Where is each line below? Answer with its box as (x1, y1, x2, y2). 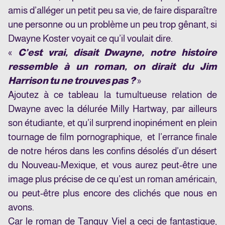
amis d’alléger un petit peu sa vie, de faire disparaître (8, 5, 217, 16)
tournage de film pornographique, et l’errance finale (8, 132, 217, 143)
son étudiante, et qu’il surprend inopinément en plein (8, 118, 217, 129)
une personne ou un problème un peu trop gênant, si (8, 19, 217, 30)
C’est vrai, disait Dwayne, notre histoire (18, 47, 217, 58)
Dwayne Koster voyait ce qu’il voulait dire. (8, 33, 173, 44)
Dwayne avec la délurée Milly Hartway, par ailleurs (8, 103, 217, 115)
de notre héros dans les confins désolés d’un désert (8, 146, 217, 157)
